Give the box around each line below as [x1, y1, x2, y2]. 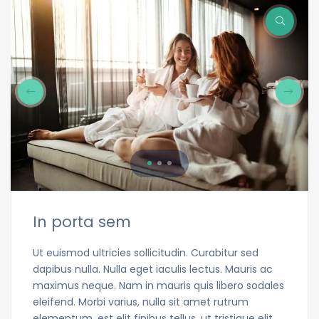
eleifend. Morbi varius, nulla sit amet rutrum [33, 294, 249, 309]
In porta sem [33, 211, 131, 232]
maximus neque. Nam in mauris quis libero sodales [33, 278, 284, 293]
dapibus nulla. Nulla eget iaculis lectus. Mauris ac [33, 261, 273, 276]
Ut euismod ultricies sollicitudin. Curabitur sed [33, 245, 258, 260]
